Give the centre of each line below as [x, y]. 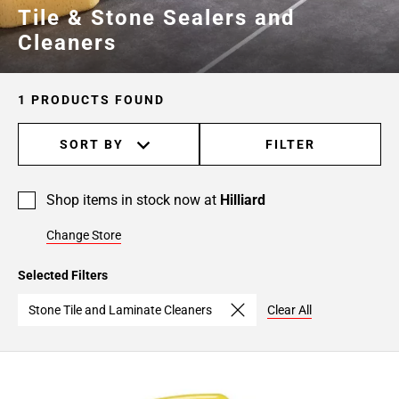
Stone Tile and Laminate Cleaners [120, 309]
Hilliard [243, 199]
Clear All [289, 309]
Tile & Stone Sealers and [157, 17]
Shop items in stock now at [133, 199]
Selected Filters [63, 275]
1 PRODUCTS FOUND [91, 99]
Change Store [84, 235]
